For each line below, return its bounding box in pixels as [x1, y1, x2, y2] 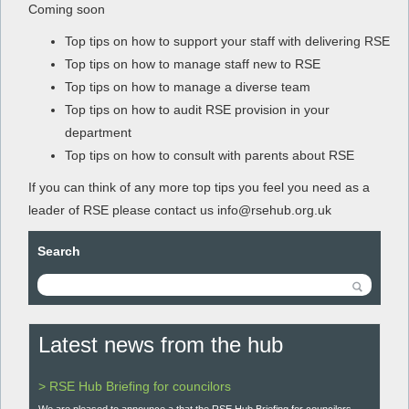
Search [37, 243, 80, 258]
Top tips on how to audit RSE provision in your [65, 101, 330, 117]
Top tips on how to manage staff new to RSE [65, 56, 324, 71]
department [65, 124, 135, 140]
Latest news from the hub [38, 331, 283, 357]
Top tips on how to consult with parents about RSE [65, 147, 358, 163]
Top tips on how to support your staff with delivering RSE [65, 33, 393, 48]
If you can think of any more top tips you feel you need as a [28, 179, 370, 194]
